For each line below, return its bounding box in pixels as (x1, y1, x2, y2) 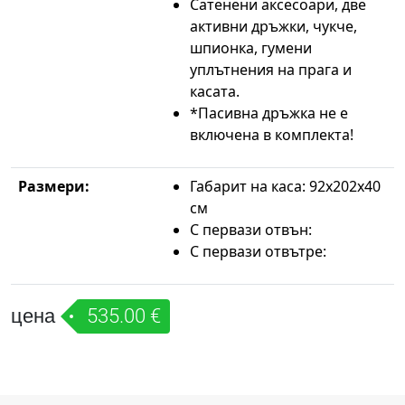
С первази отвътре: (190, 240, 326, 261)
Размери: (18, 175, 89, 196)
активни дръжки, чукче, (190, 15, 357, 36)
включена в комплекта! (190, 124, 353, 145)
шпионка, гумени (190, 37, 312, 58)
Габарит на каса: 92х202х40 (190, 175, 381, 196)
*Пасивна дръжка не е (190, 102, 348, 123)
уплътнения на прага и (190, 59, 352, 80)
